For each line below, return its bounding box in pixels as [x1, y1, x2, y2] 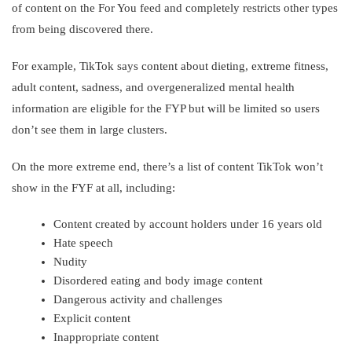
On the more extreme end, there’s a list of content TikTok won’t [12, 159, 323, 173]
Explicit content [53, 311, 131, 324]
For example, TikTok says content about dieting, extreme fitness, [12, 59, 328, 72]
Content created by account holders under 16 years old [53, 217, 323, 230]
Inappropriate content [53, 330, 159, 343]
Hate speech [53, 236, 114, 249]
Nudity [53, 255, 88, 268]
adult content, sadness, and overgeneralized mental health [12, 80, 295, 93]
